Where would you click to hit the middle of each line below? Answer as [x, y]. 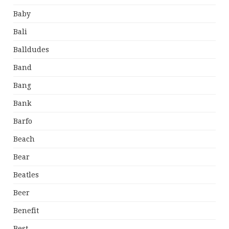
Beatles [26, 175]
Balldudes [31, 50]
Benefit [26, 211]
